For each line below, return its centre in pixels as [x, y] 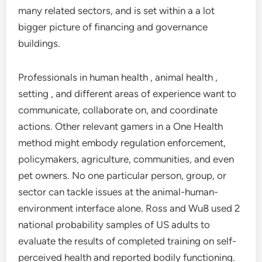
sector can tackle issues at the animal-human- [118, 192]
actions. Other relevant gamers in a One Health [121, 126]
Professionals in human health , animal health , [118, 77]
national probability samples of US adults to [114, 225]
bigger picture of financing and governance [113, 27]
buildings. [39, 43]
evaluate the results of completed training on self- [127, 241]
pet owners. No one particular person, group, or [123, 175]
